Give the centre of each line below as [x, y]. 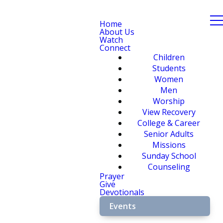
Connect [115, 48]
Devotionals [122, 192]
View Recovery [169, 112]
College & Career [169, 123]
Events [123, 206]
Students [169, 68]
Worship [169, 101]
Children [169, 57]
